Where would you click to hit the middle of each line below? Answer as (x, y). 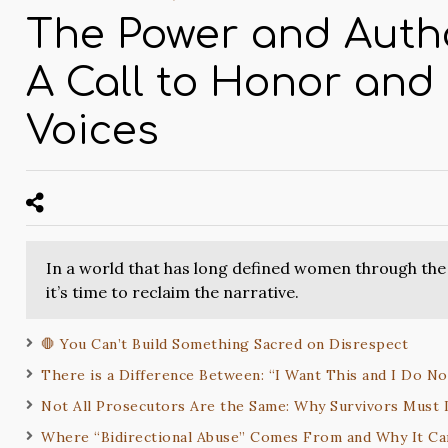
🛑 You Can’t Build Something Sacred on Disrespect (225, 344)
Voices (93, 131)
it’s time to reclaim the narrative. (173, 292)
